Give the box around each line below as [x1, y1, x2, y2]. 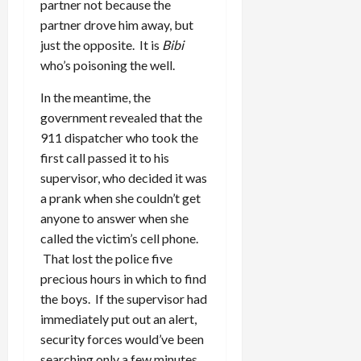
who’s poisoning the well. [40, 56, 175, 73]
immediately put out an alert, [40, 310, 197, 326]
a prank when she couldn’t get [40, 189, 201, 205]
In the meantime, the [40, 89, 151, 105]
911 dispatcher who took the [40, 129, 198, 145]
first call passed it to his [40, 149, 169, 165]
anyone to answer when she [40, 210, 189, 226]
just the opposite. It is [40, 36, 162, 52]
